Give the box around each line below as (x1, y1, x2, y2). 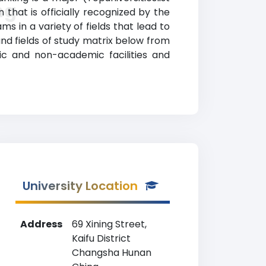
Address (20, 217, 62, 231)
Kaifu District (72, 232, 131, 245)
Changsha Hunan (72, 246, 151, 259)
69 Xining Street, (72, 217, 147, 231)
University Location (23, 178, 138, 194)
